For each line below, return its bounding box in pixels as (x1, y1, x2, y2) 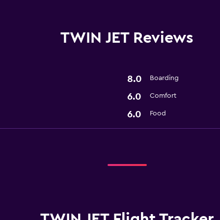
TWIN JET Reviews (60, 29, 193, 46)
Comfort (149, 92, 176, 99)
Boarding (149, 74, 179, 82)
